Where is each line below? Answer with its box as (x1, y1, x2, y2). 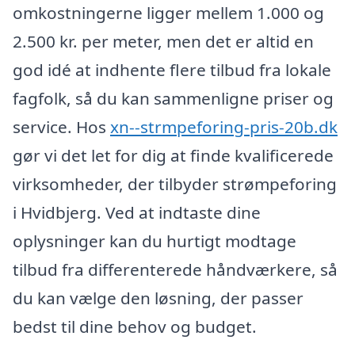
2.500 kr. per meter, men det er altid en (13, 29, 314, 52)
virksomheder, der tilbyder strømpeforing (13, 172, 337, 195)
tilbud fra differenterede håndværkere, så (13, 258, 338, 281)
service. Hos (13, 115, 110, 138)
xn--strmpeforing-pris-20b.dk (110, 115, 338, 138)
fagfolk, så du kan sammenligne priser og (13, 86, 334, 109)
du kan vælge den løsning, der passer (13, 286, 303, 309)
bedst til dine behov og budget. (13, 315, 257, 338)
